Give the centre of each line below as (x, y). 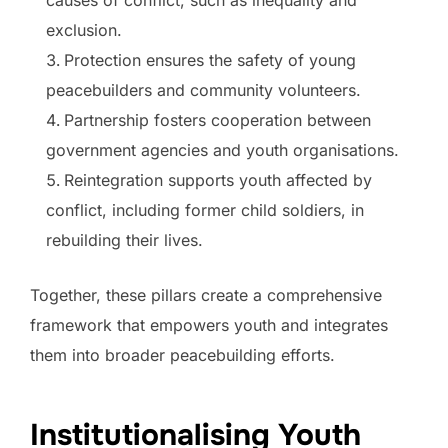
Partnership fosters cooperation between (217, 120)
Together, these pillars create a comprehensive (206, 295)
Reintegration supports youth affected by (218, 180)
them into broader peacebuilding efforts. (182, 355)
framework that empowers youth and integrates (209, 325)
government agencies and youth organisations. (225, 150)
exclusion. (86, 30)
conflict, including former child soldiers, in (205, 210)
